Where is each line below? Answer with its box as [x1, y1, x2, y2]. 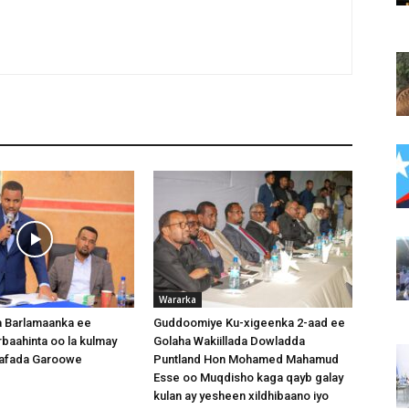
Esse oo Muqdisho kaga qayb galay [153, 371, 343, 384]
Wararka [159, 293, 196, 306]
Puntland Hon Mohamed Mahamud [153, 352, 339, 366]
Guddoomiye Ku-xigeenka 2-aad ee [153, 316, 345, 330]
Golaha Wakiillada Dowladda [153, 334, 305, 348]
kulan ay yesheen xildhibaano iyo [153, 389, 329, 403]
